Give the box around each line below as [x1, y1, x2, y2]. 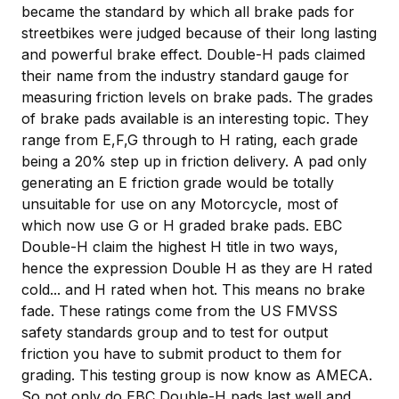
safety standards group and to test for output [21, 322, 328, 341]
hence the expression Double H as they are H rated [21, 258, 372, 277]
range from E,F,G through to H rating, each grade [21, 130, 358, 149]
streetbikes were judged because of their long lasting [21, 23, 377, 42]
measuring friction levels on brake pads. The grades [21, 87, 373, 106]
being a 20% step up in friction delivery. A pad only [21, 151, 367, 170]
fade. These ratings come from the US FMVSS [21, 301, 338, 320]
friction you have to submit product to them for [21, 344, 342, 362]
